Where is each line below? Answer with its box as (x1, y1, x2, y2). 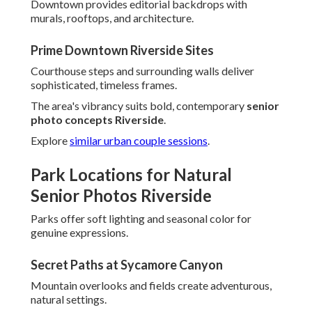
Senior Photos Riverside (31, 185, 212, 206)
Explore (31, 134, 70, 148)
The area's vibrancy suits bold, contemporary (31, 99, 247, 113)
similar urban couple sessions (70, 134, 208, 148)
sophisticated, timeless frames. (31, 78, 177, 92)
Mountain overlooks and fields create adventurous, (31, 279, 272, 292)
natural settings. (31, 292, 107, 306)
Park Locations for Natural (31, 164, 232, 185)
